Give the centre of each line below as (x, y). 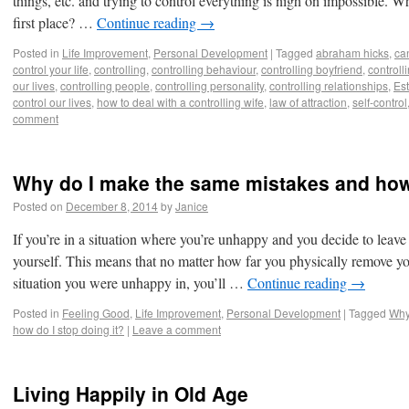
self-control (380, 102)
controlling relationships (329, 85)
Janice (192, 206)
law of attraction (308, 102)
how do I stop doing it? (68, 329)
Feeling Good (96, 313)
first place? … (55, 22)
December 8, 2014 (112, 206)
